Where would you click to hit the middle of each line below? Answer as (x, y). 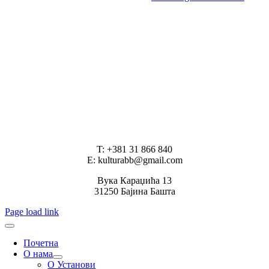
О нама (38, 254)
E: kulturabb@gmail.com (134, 160)
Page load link (32, 212)
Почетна (41, 243)
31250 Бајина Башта (134, 192)
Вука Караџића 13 (134, 181)
